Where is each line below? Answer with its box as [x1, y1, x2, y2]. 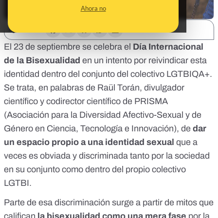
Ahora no [80, 4, 106, 12]
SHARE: [15, 26, 37, 34]
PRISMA [134, 96, 168, 107]
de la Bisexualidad [4, 55, 80, 66]
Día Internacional [133, 42, 203, 52]
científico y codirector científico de [4, 96, 134, 107]
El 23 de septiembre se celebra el [4, 42, 133, 52]
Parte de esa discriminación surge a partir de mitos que [4, 198, 214, 208]
